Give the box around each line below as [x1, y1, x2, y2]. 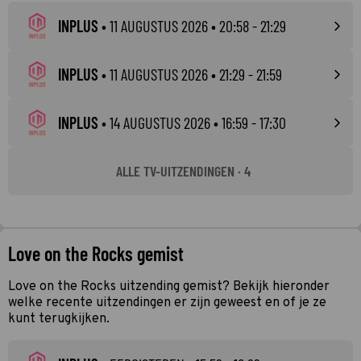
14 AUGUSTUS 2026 [110, 113, 210, 132]
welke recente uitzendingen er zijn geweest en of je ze [8, 295, 326, 311]
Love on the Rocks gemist [8, 242, 184, 265]
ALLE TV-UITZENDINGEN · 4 [115, 162, 251, 180]
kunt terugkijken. [8, 311, 110, 327]
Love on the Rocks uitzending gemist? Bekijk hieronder [8, 279, 330, 295]
